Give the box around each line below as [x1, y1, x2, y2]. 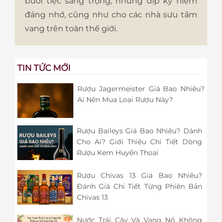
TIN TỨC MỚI [17, 63, 70, 73]
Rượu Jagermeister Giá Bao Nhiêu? [77, 84, 205, 94]
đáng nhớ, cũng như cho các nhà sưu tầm [25, 10, 197, 20]
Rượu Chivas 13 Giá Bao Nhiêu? [76, 171, 202, 180]
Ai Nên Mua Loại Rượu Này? [77, 95, 173, 105]
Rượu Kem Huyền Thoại [76, 148, 159, 158]
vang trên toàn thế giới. [25, 24, 117, 34]
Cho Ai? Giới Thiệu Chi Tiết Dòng [76, 137, 202, 147]
